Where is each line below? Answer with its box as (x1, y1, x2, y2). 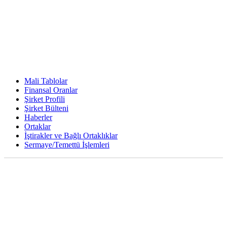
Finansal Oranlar (24, 85, 78, 94)
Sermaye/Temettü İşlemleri (24, 140, 109, 149)
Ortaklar (24, 122, 51, 131)
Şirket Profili (24, 94, 65, 103)
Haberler (24, 112, 52, 122)
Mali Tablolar (24, 76, 67, 85)
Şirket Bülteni (24, 103, 68, 112)
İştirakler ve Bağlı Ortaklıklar (24, 131, 118, 140)
